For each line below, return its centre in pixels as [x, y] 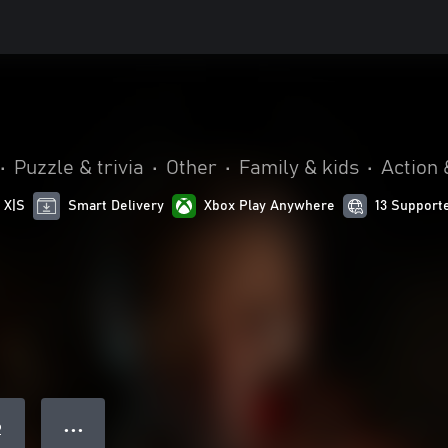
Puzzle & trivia [79, 168]
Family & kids [299, 168]
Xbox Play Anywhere [270, 206]
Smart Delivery [116, 206]
